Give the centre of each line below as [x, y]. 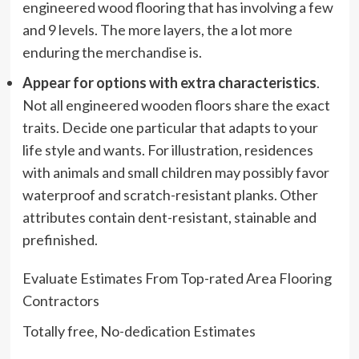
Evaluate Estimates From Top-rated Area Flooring [177, 278]
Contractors [61, 300]
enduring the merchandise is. [112, 52]
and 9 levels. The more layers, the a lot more [157, 29]
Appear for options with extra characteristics [169, 82]
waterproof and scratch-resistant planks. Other [170, 194]
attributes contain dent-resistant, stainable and [169, 217]
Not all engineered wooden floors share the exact [176, 105]
